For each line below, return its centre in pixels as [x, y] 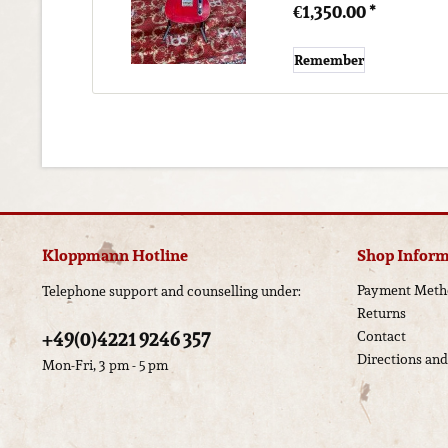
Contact [381, 336]
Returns [381, 313]
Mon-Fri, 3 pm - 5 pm [105, 365]
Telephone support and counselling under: [171, 291]
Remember [329, 60]
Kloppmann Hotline [115, 256]
